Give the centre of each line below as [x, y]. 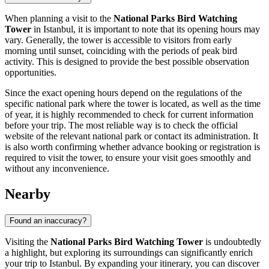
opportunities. [31, 73]
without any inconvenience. [57, 169]
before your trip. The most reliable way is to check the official [121, 125]
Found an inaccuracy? [48, 220]
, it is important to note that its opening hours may [167, 29]
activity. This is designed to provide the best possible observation [127, 62]
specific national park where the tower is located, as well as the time [133, 104]
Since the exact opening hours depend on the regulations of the [123, 93]
